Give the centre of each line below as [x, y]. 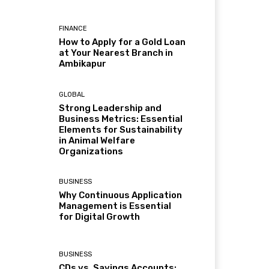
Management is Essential [115, 206]
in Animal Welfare [97, 140]
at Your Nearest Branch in [116, 53]
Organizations [91, 151]
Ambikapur [83, 64]
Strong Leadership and [110, 108]
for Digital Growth [100, 216]
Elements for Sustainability [121, 129]
